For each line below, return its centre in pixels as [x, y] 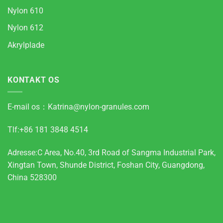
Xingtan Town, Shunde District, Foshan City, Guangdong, [106, 165]
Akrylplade [26, 45]
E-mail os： [28, 107]
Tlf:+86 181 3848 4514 [48, 130]
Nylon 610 [25, 10]
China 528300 [32, 177]
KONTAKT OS [34, 80]
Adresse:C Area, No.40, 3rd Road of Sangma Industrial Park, [111, 152]
